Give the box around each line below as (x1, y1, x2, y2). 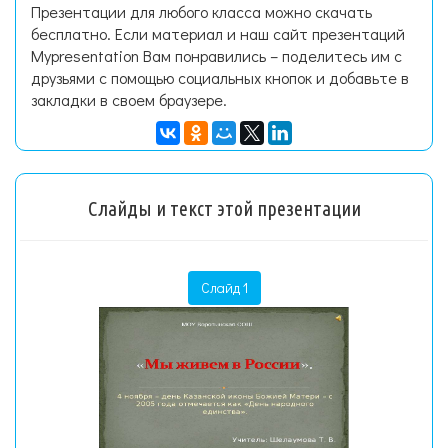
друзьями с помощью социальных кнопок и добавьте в (31, 67, 409, 88)
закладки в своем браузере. (31, 89, 227, 110)
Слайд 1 (200, 278, 248, 297)
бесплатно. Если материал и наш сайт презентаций (31, 23, 405, 44)
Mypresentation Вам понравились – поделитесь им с (31, 45, 402, 66)
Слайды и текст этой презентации (87, 197, 361, 220)
